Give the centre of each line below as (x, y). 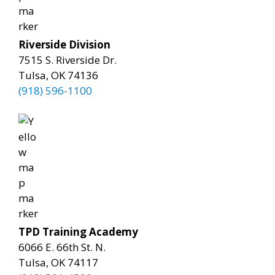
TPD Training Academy (78, 232)
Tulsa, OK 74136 (58, 75)
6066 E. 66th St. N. (62, 247)
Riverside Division (64, 44)
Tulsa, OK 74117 (58, 262)
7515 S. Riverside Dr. (68, 60)
